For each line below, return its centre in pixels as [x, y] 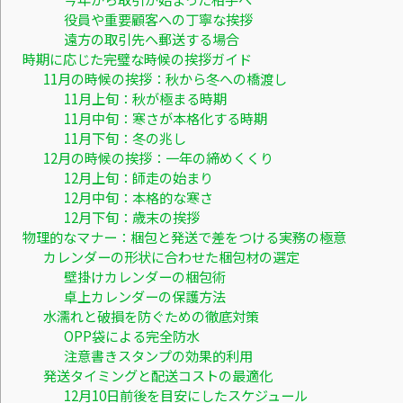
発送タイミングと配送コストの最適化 [157, 376]
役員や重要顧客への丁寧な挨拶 [158, 19]
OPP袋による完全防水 [131, 336]
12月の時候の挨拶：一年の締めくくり [158, 158]
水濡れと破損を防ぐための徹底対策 [151, 316]
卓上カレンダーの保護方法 [144, 296]
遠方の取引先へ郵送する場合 [151, 39]
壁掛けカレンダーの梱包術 [144, 277]
